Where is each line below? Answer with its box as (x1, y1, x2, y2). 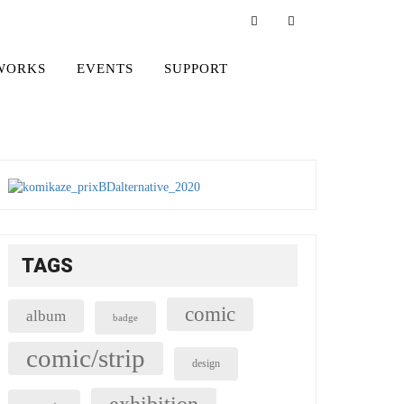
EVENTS (76, 61, 133, 76)
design (191, 357, 220, 370)
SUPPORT (163, 61, 228, 76)
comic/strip (25, 344, 145, 372)
